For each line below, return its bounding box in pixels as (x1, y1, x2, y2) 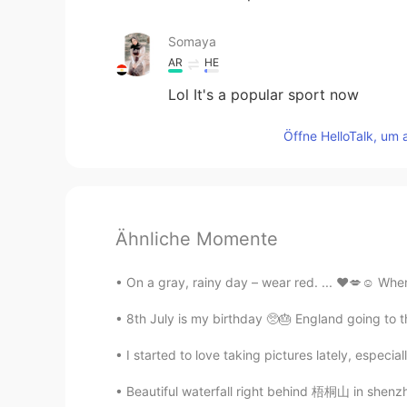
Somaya (168, 34, 216, 49)
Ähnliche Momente (115, 228, 278, 250)
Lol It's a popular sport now (168, 85, 359, 104)
